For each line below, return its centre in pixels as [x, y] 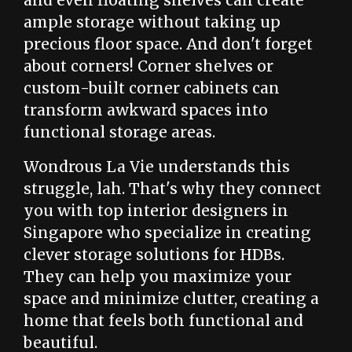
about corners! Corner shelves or [148, 66]
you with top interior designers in [156, 211]
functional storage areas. [119, 132]
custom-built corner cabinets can [152, 88]
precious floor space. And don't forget [168, 44]
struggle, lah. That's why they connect [172, 189]
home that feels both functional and [163, 321]
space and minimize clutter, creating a [171, 299]
